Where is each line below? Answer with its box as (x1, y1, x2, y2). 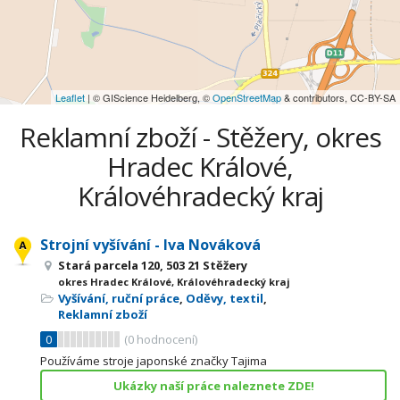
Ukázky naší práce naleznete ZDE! (112, 378, 314, 394)
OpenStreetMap (212, 90, 281, 104)
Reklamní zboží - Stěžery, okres (19, 119, 381, 155)
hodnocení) (134, 331, 197, 347)
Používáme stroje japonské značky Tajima (40, 353, 267, 369)
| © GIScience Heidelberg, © (85, 90, 212, 104)
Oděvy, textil (186, 290, 263, 306)
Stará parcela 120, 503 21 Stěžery (58, 257, 247, 273)
